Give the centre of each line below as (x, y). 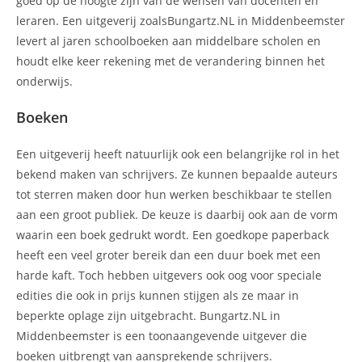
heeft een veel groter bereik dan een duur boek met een (168, 255)
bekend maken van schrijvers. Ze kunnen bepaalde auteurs (177, 175)
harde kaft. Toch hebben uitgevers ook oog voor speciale (169, 276)
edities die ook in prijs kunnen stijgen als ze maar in (158, 296)
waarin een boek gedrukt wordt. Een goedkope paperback (173, 235)
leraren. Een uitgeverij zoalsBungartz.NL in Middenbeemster (181, 21)
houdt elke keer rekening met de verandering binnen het (170, 61)
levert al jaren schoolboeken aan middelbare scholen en (168, 41)
